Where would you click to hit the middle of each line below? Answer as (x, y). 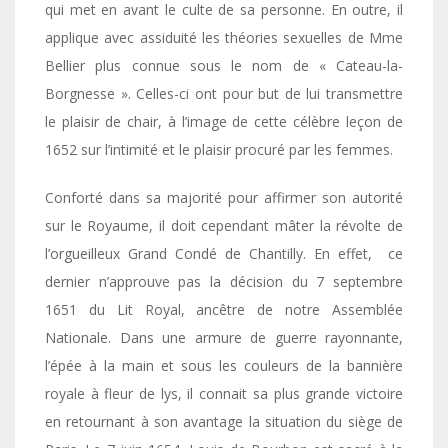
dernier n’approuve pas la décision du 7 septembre (224, 281)
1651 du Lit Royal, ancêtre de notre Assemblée (224, 309)
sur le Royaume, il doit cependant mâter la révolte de (224, 225)
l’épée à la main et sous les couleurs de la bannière (224, 365)
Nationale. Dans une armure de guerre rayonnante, (224, 337)
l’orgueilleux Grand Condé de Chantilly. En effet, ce (224, 253)
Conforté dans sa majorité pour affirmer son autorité (224, 197)
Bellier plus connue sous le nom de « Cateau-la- (224, 65)
